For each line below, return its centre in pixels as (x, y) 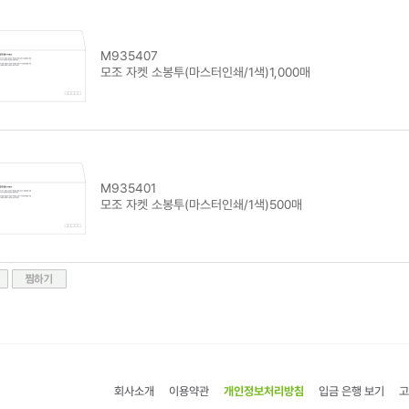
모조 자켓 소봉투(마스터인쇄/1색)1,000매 (205, 72)
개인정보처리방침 (264, 391)
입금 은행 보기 (351, 391)
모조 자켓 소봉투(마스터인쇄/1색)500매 (201, 204)
